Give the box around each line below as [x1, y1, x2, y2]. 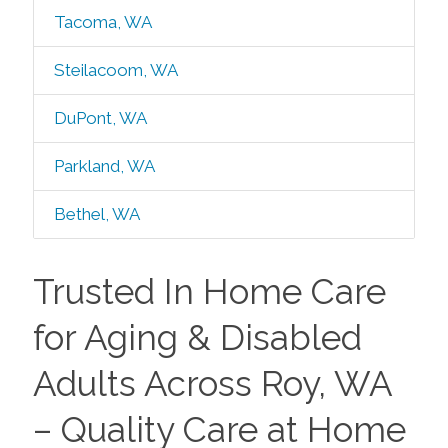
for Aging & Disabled [32, 317, 362, 358]
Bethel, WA [53, 204, 140, 224]
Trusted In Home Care [32, 271, 386, 312]
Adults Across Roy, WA [32, 363, 392, 404]
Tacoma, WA [53, 12, 152, 32]
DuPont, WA [53, 108, 147, 128]
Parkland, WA [53, 156, 155, 176]
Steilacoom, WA [53, 60, 178, 80]
